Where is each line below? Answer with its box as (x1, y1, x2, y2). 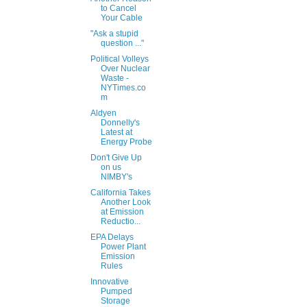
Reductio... (100, 217, 140, 227)
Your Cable (100, 13, 143, 23)
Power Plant (100, 242, 146, 252)
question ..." (100, 38, 144, 49)
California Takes (90, 188, 151, 198)
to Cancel (100, 3, 136, 14)
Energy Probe (100, 137, 152, 147)
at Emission (100, 207, 144, 217)
